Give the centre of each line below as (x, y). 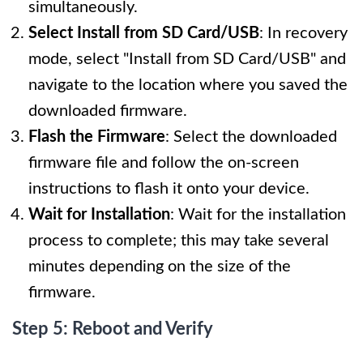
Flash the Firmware (97, 137)
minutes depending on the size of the (160, 267)
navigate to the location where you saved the (188, 85)
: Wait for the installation (258, 215)
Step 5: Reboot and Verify (113, 329)
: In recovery (303, 34)
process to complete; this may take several (179, 241)
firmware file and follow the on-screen (164, 163)
